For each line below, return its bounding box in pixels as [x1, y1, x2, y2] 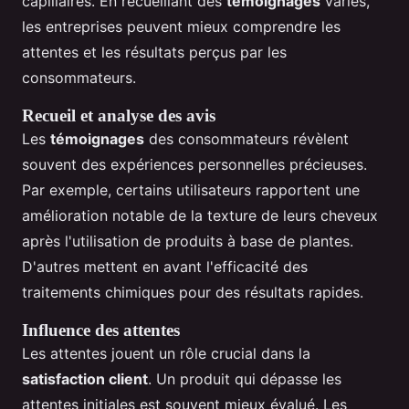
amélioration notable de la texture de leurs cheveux [22, 206, 378, 225]
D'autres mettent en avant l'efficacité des [22, 257, 308, 277]
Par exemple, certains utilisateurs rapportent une [22, 181, 360, 200]
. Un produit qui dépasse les [148, 370, 341, 389]
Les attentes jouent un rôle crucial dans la [22, 344, 310, 363]
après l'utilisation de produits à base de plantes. [22, 232, 353, 251]
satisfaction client [22, 370, 148, 389]
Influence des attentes [22, 320, 180, 341]
